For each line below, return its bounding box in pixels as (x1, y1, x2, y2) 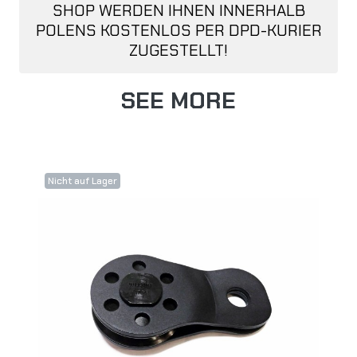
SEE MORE (121, 86, 236, 116)
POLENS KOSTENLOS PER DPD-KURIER (35, 20, 322, 41)
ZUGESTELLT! (129, 40, 228, 61)
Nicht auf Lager (48, 175, 117, 188)
